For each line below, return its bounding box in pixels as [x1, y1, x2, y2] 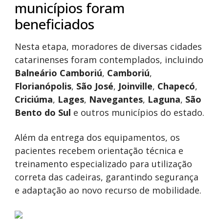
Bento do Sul [15, 106, 71, 118]
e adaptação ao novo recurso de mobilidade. [15, 184, 201, 196]
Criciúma [15, 93, 53, 105]
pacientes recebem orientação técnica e [15, 144, 183, 156]
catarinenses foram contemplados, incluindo [15, 53, 203, 66]
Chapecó [157, 80, 195, 92]
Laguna [148, 93, 180, 105]
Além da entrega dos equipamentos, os [15, 131, 180, 143]
